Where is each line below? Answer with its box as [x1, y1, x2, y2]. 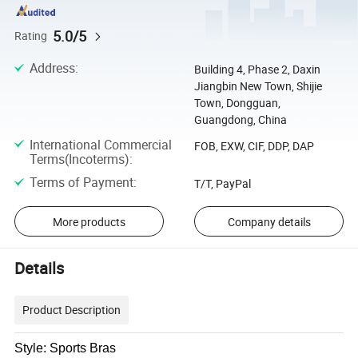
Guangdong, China [193, 112, 287, 128]
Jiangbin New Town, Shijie [193, 78, 322, 94]
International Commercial [29, 135, 172, 153]
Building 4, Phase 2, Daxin [193, 62, 320, 78]
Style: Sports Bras [14, 340, 117, 355]
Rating [14, 28, 48, 43]
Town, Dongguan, [193, 95, 280, 111]
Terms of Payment [29, 173, 133, 191]
